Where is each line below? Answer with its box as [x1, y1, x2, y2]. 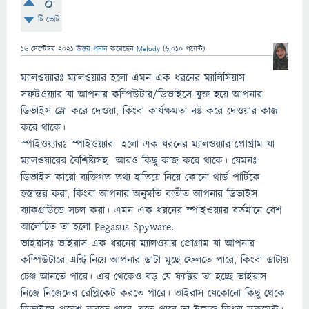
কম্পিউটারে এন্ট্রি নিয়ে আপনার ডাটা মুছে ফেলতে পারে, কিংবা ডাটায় [21, 252, 288, 268]
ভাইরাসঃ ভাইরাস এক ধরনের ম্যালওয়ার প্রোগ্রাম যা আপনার [21, 236, 255, 251]
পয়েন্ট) [183, 43, 205, 54]
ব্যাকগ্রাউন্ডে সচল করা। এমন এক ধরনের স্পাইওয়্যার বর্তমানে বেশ [21, 203, 282, 218]
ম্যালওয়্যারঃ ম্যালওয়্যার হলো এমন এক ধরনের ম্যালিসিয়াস [21, 70, 245, 86]
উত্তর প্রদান [77, 43, 108, 54]
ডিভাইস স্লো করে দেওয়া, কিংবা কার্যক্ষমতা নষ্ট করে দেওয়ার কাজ [21, 103, 278, 119]
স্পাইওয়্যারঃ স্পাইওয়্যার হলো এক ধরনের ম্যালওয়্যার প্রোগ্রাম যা [21, 137, 275, 152]
